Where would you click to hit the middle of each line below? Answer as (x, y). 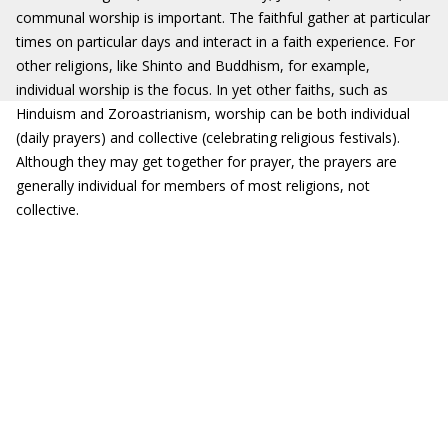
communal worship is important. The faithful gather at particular (223, 17)
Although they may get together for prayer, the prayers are (206, 161)
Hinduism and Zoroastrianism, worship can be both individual (213, 113)
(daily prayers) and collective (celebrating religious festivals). (208, 137)
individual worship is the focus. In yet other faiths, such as (202, 89)
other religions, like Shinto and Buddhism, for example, (193, 65)
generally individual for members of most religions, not (193, 185)
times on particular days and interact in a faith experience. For (215, 41)
